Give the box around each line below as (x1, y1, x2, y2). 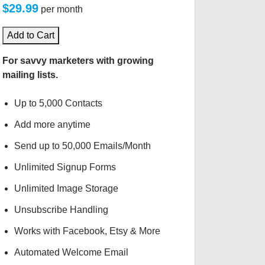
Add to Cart (7, 30, 55, 40)
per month (41, 4, 83, 14)
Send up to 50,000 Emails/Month (14, 141, 151, 151)
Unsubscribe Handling (14, 205, 108, 215)
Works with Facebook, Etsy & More (14, 226, 160, 236)
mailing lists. (2, 70, 59, 80)
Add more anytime (14, 119, 91, 130)
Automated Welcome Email (14, 247, 128, 257)
